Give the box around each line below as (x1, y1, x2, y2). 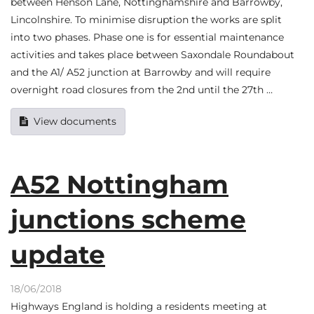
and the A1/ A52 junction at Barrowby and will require (11, 66, 271, 79)
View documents (34, 114, 116, 128)
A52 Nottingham (11, 168, 228, 200)
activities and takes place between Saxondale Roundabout (11, 48, 294, 62)
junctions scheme (11, 203, 246, 235)
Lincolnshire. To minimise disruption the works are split (11, 13, 282, 27)
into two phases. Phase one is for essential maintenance (11, 31, 284, 44)
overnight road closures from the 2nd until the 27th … (11, 83, 273, 97)
